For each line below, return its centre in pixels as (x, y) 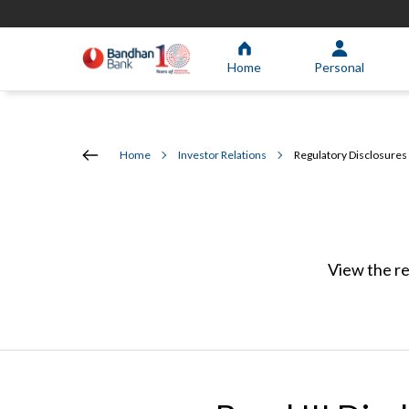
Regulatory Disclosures (351, 155)
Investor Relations (222, 155)
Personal (339, 67)
